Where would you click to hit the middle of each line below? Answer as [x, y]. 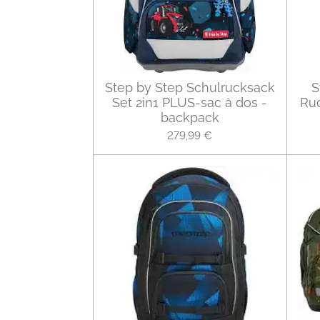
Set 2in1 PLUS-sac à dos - [190, 103]
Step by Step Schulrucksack [190, 88]
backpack [190, 118]
